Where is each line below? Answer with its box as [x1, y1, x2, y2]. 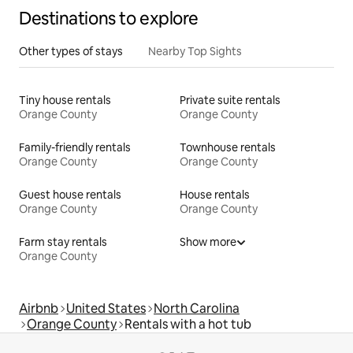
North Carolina [154, 299, 240, 317]
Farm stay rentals [19, 234, 107, 249]
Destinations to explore [19, 6, 199, 30]
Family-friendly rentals [19, 139, 131, 154]
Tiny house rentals [19, 92, 111, 107]
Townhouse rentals [180, 139, 276, 154]
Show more [180, 234, 236, 249]
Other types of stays [19, 43, 123, 58]
